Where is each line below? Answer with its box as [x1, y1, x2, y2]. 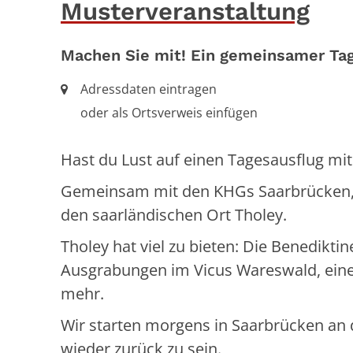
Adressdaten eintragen [80, 80, 217, 98]
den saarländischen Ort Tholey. [61, 203, 291, 225]
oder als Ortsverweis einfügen [80, 103, 258, 121]
